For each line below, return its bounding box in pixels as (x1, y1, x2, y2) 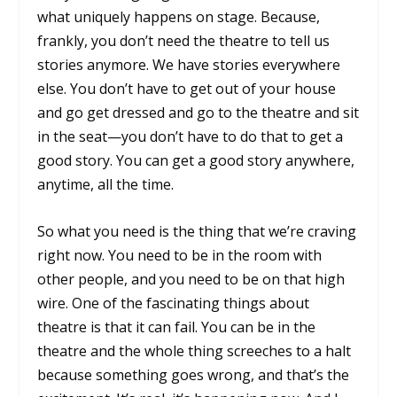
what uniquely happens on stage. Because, (37, 7, 321, 27)
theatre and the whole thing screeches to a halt (37, 340, 352, 361)
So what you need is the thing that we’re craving (37, 221, 357, 241)
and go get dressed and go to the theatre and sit (37, 103, 360, 123)
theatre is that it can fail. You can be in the (37, 316, 316, 337)
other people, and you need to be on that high (37, 269, 346, 289)
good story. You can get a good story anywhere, (37, 151, 355, 171)
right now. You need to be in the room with (37, 245, 323, 265)
